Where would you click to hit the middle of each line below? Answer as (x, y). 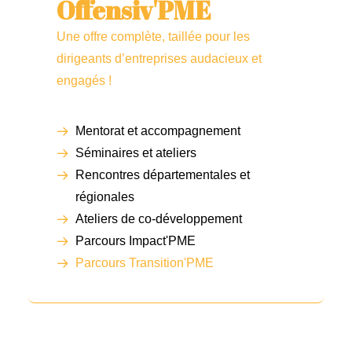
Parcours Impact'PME (136, 241)
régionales (105, 197)
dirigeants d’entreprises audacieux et (159, 59)
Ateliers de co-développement (159, 219)
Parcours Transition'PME (145, 263)
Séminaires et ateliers (136, 153)
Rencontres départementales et (163, 175)
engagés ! (84, 81)
